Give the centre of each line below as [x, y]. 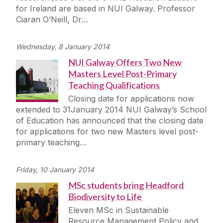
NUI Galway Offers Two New [125, 62]
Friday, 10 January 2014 [55, 170]
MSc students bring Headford [126, 185]
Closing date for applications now [131, 99]
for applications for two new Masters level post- [107, 132]
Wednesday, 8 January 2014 [63, 47]
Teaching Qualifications [114, 85]
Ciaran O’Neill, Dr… [52, 20]
